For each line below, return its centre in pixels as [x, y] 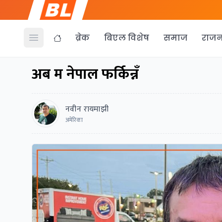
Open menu [52, 43]
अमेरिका [74, 120]
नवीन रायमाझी [87, 109]
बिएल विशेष [127, 38]
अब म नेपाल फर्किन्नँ [85, 74]
